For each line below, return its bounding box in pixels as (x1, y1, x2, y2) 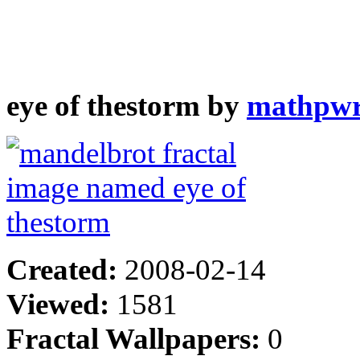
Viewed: (6, 287, 117, 321)
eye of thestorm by (6, 88, 247, 122)
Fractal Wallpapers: (6, 321, 268, 355)
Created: (6, 252, 125, 286)
